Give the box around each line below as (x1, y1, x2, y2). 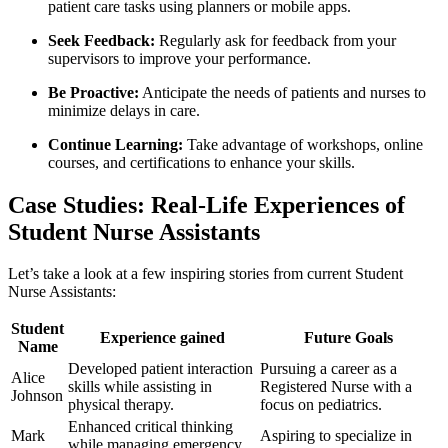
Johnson (11, 387, 63, 405)
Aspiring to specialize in (260, 427, 412, 445)
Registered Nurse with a (260, 378, 412, 396)
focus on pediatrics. (260, 396, 382, 414)
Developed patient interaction (68, 360, 253, 378)
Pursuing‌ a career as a (260, 360, 397, 378)
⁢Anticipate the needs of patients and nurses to (139, 83, 426, 101)
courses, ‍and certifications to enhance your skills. (48, 153, 355, 171)
